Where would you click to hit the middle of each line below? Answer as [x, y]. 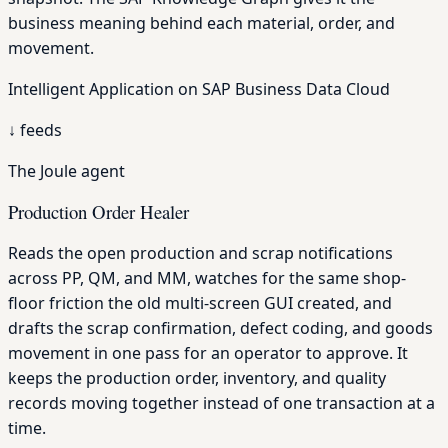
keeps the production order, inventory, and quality [197, 378]
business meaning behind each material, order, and [201, 22]
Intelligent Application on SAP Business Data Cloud [199, 88]
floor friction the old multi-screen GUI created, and [200, 303]
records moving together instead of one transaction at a [221, 403]
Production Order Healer [98, 212]
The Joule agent [66, 170]
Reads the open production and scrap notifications [200, 253]
